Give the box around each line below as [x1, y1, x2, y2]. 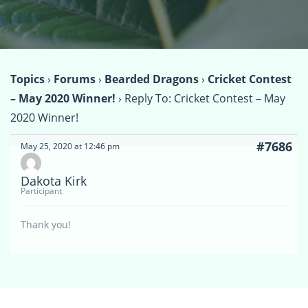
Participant [21, 185, 62, 197]
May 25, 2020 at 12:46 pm [21, 140, 120, 153]
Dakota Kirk [21, 173, 87, 190]
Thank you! [21, 218, 71, 232]
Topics [10, 71, 45, 87]
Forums [54, 71, 96, 87]
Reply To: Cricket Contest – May [124, 91, 285, 107]
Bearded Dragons [104, 71, 199, 87]
